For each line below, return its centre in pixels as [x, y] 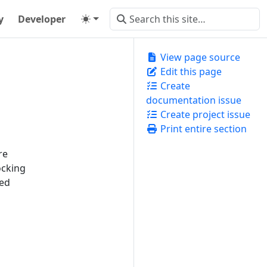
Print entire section [202, 129]
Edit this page [190, 72]
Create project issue [204, 114]
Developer [42, 19]
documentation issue [194, 100]
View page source [199, 57]
